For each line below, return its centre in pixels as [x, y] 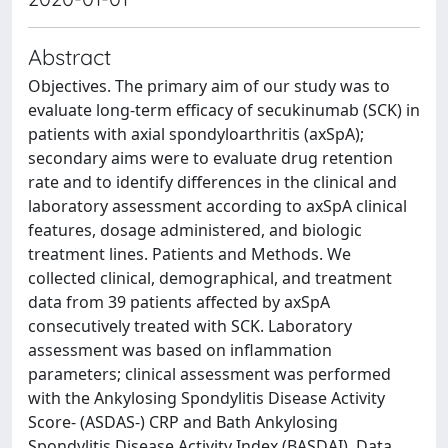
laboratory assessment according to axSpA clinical [217, 206]
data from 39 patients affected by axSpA [179, 302]
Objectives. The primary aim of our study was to [209, 86]
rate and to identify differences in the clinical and [212, 182]
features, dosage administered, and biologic [195, 230]
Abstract [69, 56]
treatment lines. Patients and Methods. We [189, 254]
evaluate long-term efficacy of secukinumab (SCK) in [224, 110]
